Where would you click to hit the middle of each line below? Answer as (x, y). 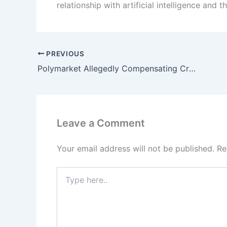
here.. (66, 181)
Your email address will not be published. (136, 148)
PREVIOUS (64, 53)
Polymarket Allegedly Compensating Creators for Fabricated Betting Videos (192, 68)
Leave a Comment (101, 123)
